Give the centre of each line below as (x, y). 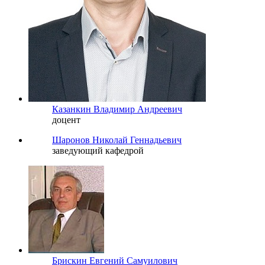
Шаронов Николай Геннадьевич (117, 140)
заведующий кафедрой (98, 150)
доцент (66, 119)
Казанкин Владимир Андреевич (117, 109)
